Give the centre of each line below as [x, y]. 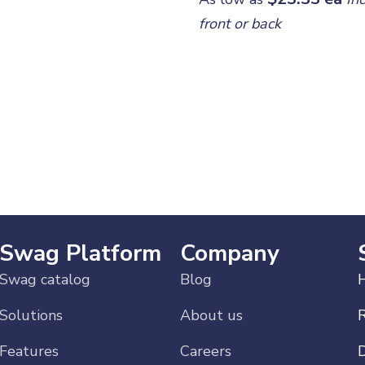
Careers [205, 351]
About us [211, 315]
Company [229, 253]
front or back [240, 24]
